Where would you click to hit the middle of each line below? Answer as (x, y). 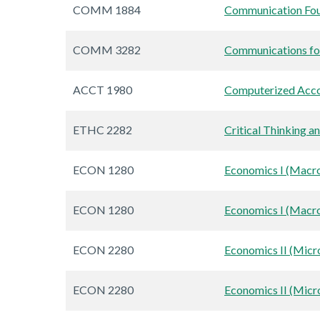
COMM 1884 (107, 10)
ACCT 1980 (102, 90)
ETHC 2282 (102, 130)
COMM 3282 (107, 50)
